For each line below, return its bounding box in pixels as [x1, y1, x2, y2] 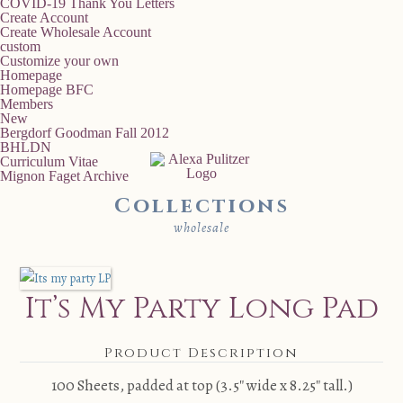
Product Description [104, 344, 299, 363]
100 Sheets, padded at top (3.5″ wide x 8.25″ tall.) [50, 375, 353, 396]
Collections [113, 193, 290, 220]
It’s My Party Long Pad [24, 289, 379, 328]
